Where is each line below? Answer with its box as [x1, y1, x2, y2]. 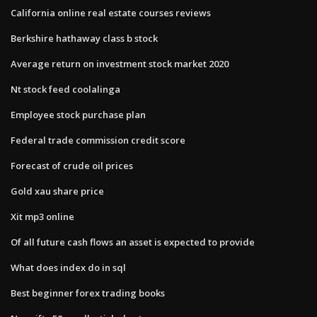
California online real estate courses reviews [11, 6, 211, 19]
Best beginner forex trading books [11, 286, 165, 299]
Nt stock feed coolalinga [11, 82, 120, 96]
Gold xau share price [11, 184, 104, 197]
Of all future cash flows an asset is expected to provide [11, 235, 255, 248]
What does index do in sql [11, 260, 126, 274]
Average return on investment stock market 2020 [11, 57, 229, 70]
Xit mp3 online [11, 209, 74, 223]
